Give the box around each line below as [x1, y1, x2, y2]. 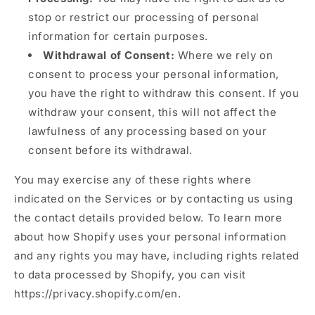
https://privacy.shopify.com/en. [14, 286, 181, 300]
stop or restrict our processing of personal [28, 10, 259, 24]
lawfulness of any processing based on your [28, 124, 267, 138]
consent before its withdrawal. [28, 143, 193, 157]
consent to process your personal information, [28, 67, 280, 81]
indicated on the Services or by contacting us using [14, 191, 293, 205]
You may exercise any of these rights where [14, 172, 252, 186]
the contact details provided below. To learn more [14, 210, 283, 224]
